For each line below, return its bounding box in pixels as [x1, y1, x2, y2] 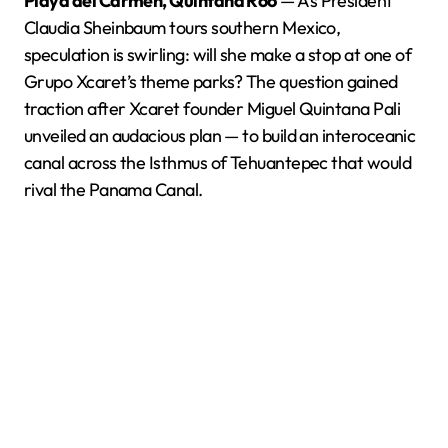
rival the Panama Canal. [24, 178, 203, 201]
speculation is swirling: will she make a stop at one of [24, 43, 412, 66]
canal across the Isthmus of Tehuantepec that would [24, 151, 411, 174]
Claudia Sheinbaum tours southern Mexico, [24, 16, 341, 39]
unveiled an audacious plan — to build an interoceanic [24, 124, 416, 147]
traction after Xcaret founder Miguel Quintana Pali [24, 97, 400, 120]
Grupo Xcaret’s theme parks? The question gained [24, 70, 398, 93]
